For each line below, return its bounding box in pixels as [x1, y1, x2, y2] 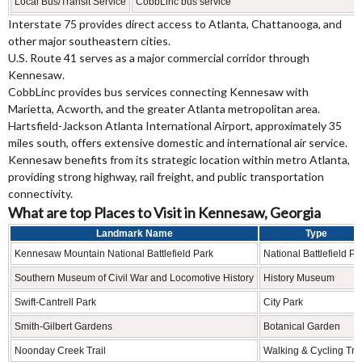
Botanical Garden [263, 321, 340, 333]
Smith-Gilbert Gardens [15, 321, 112, 333]
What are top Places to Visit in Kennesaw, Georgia [8, 204, 321, 222]
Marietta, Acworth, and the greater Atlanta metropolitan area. [8, 102, 320, 116]
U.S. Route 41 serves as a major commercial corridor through [8, 51, 309, 65]
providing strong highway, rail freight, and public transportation [8, 170, 324, 184]
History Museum [263, 272, 335, 284]
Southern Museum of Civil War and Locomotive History [15, 272, 254, 284]
